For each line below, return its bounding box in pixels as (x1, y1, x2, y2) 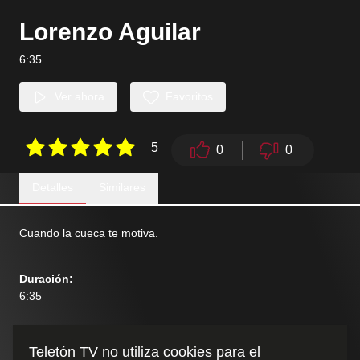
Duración (19, 272, 69, 285)
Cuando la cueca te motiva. (19, 227, 158, 239)
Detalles (32, 181, 73, 194)
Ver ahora (55, 90, 104, 103)
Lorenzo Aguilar (19, 18, 201, 45)
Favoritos (166, 90, 213, 103)
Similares (99, 181, 145, 194)
